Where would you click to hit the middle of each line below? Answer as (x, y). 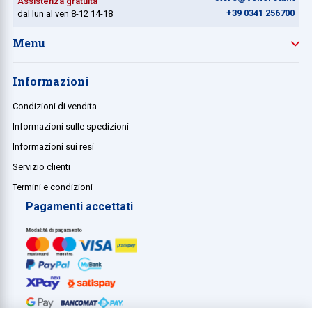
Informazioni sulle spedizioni (71, 126)
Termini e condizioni (53, 187)
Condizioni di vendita (55, 106)
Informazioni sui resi (53, 146)
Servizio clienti (41, 166)
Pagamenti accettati (79, 206)
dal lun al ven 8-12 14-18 (65, 13)
